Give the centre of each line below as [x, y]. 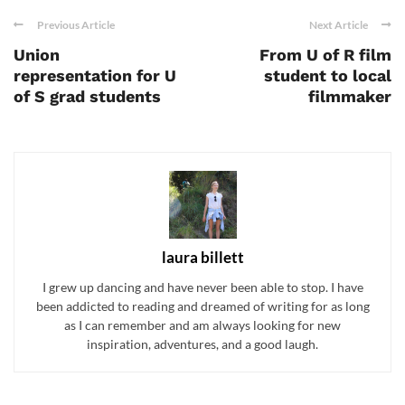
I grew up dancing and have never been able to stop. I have [202, 287]
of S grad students [87, 96]
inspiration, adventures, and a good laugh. [202, 344]
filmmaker [350, 96]
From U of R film [325, 54]
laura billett [202, 257]
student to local [328, 75]
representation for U [95, 75]
